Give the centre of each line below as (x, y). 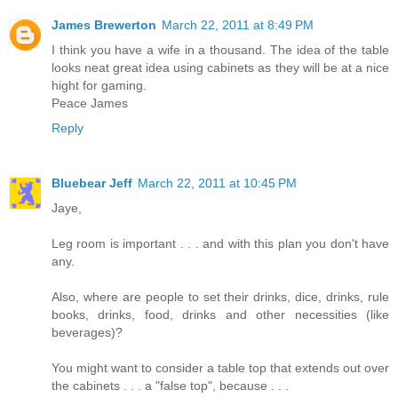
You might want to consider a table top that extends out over (220, 368)
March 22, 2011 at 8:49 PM (238, 25)
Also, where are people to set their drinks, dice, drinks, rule (220, 297)
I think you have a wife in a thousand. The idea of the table (220, 50)
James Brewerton (104, 25)
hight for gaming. (99, 86)
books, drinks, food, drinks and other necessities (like (220, 315)
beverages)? (87, 333)
